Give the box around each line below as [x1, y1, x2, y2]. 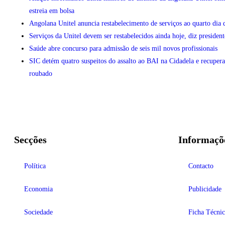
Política [24, 162, 46, 170]
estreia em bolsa [29, 7, 74, 15]
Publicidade [188, 185, 221, 193]
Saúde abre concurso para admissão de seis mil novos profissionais [29, 44, 217, 52]
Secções [14, 134, 47, 145]
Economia [24, 185, 53, 193]
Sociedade [24, 208, 53, 216]
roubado [29, 69, 52, 77]
